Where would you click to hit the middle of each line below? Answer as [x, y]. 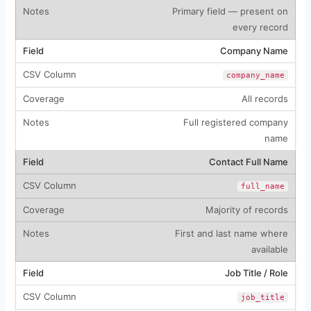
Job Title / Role [256, 272]
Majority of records [246, 209]
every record [260, 27]
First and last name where [231, 233]
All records [264, 98]
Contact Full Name [248, 161]
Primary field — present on [230, 11]
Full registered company [235, 122]
